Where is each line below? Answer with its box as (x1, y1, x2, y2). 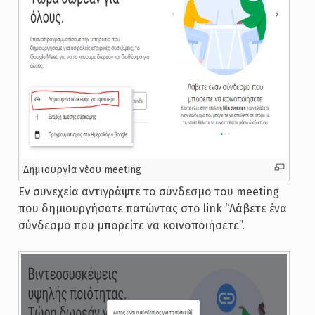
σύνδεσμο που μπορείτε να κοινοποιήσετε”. (18, 219, 245, 232)
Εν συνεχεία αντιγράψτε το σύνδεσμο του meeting (18, 185, 279, 198)
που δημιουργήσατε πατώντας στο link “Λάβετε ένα (18, 202, 287, 215)
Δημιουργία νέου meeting (22, 164, 141, 176)
